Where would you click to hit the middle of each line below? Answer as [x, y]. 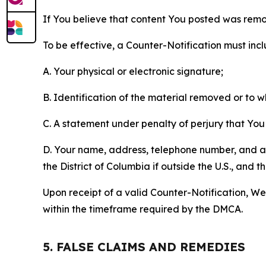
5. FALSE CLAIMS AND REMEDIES [144, 247]
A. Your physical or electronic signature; [133, 71]
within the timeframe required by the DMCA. [143, 209]
